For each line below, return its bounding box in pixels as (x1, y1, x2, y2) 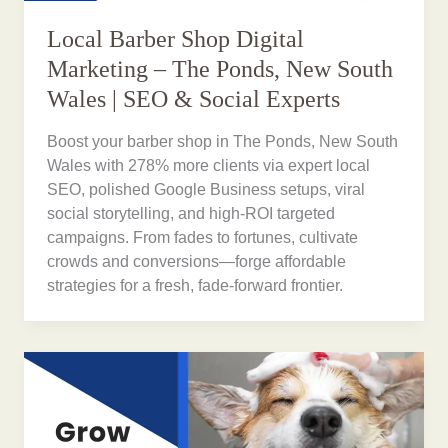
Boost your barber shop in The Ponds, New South (47, 132, 399, 150)
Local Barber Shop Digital (47, 26, 305, 53)
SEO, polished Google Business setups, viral (47, 180, 366, 198)
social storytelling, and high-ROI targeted (47, 204, 336, 222)
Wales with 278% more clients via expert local (47, 156, 371, 174)
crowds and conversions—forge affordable (47, 252, 347, 270)
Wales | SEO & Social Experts (47, 86, 341, 113)
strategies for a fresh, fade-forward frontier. (47, 276, 344, 294)
